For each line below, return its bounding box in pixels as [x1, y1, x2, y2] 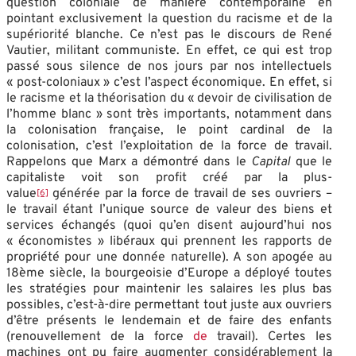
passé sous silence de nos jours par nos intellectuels [6, 58, 333, 75]
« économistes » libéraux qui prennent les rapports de [6, 233, 333, 250]
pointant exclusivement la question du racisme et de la [6, 10, 333, 27]
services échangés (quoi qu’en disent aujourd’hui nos [6, 217, 333, 234]
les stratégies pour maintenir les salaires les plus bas [6, 281, 333, 297]
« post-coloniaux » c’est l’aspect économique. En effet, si [6, 74, 333, 91]
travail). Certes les [217, 328, 333, 345]
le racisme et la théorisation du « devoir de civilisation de [6, 90, 333, 106]
